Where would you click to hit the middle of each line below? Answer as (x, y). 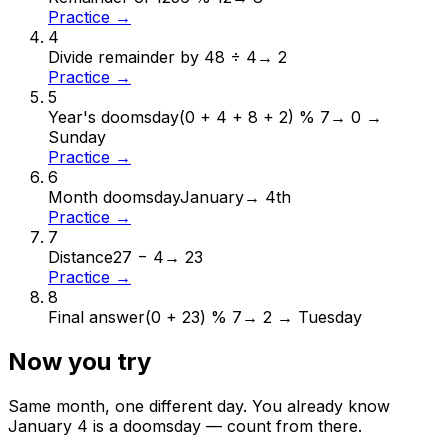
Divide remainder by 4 (131, 57)
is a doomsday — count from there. (225, 426)
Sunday (77, 137)
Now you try (79, 362)
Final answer (96, 317)
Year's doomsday (113, 117)
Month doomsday (114, 197)
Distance (80, 257)
